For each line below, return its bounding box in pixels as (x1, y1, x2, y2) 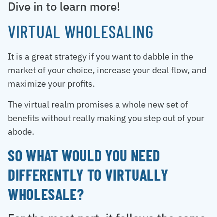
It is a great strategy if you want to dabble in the (8, 51, 193, 62)
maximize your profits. (8, 78, 95, 90)
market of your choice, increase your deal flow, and (8, 64, 206, 76)
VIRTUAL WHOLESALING (8, 21, 154, 42)
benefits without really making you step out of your (8, 112, 204, 124)
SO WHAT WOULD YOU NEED (8, 145, 161, 164)
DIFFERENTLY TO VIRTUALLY (8, 165, 169, 184)
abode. (8, 125, 34, 137)
